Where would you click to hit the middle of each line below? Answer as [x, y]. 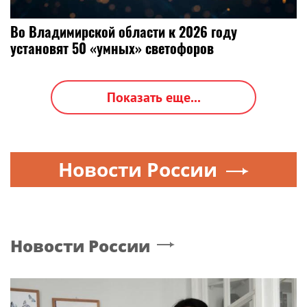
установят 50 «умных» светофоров [112, 48]
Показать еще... [153, 97]
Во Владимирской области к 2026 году [124, 32]
